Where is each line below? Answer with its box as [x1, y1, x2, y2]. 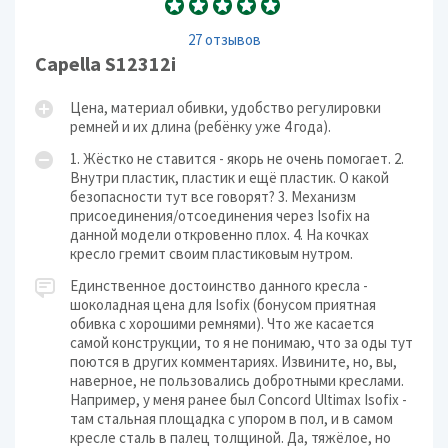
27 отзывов [187, 30, 261, 49]
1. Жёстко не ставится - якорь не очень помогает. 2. [70, 149, 404, 168]
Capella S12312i [35, 51, 176, 76]
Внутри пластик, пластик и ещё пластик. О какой [70, 168, 389, 187]
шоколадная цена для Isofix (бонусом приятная [70, 295, 376, 314]
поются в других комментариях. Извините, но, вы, [70, 352, 397, 371]
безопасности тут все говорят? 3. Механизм [70, 187, 356, 206]
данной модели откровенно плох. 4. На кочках [70, 225, 369, 244]
